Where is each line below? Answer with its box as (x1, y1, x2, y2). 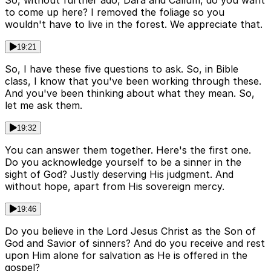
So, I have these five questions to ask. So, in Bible (5, 63, 238, 76)
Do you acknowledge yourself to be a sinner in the (5, 156, 241, 169)
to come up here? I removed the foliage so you (5, 6, 224, 19)
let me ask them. (5, 99, 82, 112)
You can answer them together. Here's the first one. (5, 144, 251, 157)
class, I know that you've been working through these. (5, 75, 261, 88)
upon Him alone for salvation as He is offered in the (5, 249, 247, 262)
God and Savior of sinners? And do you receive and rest (5, 237, 265, 250)
